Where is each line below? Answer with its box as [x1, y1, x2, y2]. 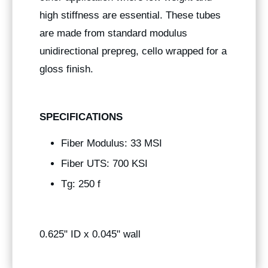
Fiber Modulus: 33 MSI [61, 138, 162, 150]
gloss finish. [39, 63, 93, 75]
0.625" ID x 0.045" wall [39, 229, 141, 240]
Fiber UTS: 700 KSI [61, 158, 148, 170]
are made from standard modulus [39, 28, 187, 39]
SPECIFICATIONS [39, 111, 123, 123]
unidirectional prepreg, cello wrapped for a [39, 45, 227, 57]
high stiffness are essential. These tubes [39, 10, 221, 22]
